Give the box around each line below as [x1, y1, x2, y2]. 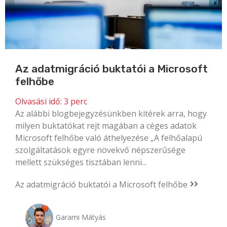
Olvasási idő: [15, 95, 62, 107]
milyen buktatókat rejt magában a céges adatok [15, 120, 197, 131]
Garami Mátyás [56, 212, 106, 222]
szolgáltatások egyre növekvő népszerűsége [15, 144, 185, 156]
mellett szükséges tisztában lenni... [15, 156, 146, 168]
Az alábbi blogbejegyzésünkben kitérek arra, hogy [15, 107, 207, 119]
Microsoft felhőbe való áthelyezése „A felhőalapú [15, 132, 202, 143]
